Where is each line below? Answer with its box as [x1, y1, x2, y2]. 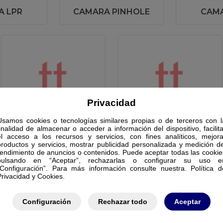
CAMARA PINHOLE [73, 7, 150, 16]
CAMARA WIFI [141, 122, 199, 132]
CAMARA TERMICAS [12, 122, 95, 132]
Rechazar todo [98, 197, 147, 206]
